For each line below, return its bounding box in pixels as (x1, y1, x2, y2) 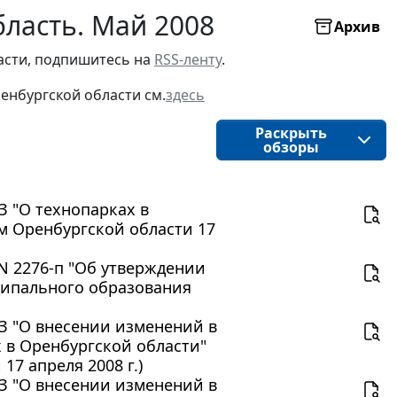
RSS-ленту (154, 49, 222, 69)
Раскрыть (254, 122, 327, 143)
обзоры (262, 136, 319, 157)
